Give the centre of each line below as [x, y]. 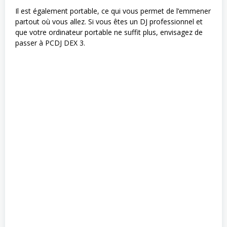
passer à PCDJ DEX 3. [50, 43]
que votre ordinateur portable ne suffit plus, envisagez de [109, 32]
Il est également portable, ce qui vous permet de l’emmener [113, 11]
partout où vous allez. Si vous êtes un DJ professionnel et [109, 22]
